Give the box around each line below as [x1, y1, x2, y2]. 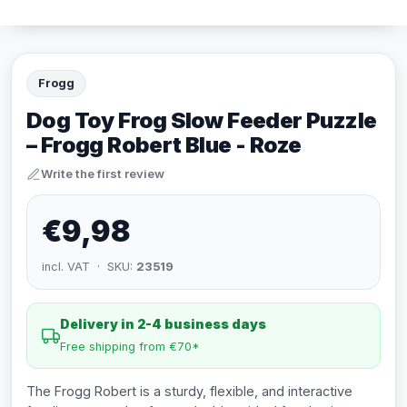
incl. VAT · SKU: [42, 260, 136, 273]
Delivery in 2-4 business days [60, 316, 266, 332]
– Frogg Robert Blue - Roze [26, 132, 302, 158]
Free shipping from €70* [60, 340, 200, 353]
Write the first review [41, 166, 164, 181]
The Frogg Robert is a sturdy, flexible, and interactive [26, 383, 352, 399]
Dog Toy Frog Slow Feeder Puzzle [26, 107, 377, 134]
